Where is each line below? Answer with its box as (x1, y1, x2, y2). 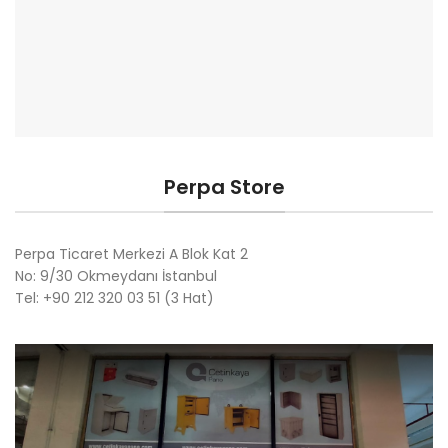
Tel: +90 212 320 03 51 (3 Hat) (15, 287, 214, 308)
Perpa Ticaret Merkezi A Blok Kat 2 (15, 243, 248, 264)
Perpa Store (163, 172, 285, 201)
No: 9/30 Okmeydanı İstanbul (15, 265, 217, 286)
